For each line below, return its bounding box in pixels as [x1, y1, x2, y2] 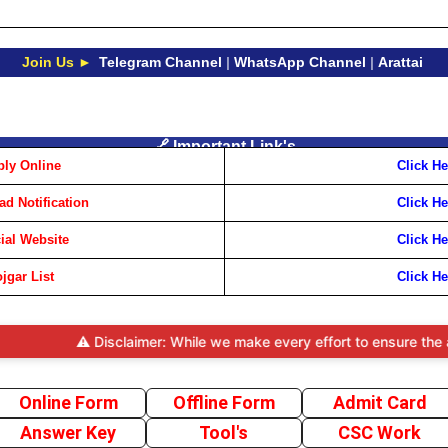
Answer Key [20, 422, 117, 443]
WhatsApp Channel [233, 53, 366, 70]
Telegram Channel [98, 53, 222, 70]
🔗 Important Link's [152, 137, 296, 155]
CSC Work [338, 422, 422, 443]
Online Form [18, 392, 118, 413]
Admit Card [332, 392, 427, 413]
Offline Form [172, 392, 275, 413]
